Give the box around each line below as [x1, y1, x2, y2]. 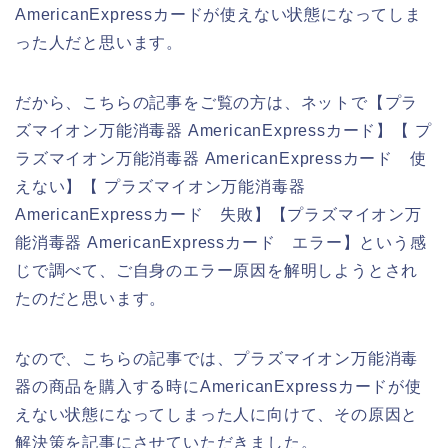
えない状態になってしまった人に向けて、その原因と [15, 405, 419, 423]
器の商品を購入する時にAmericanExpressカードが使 [15, 377, 422, 395]
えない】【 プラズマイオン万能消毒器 [15, 177, 306, 195]
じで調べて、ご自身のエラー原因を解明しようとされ [15, 261, 419, 279]
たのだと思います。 [15, 289, 167, 307]
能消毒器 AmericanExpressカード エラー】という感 [15, 233, 427, 251]
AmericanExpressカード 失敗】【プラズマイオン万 [15, 205, 422, 223]
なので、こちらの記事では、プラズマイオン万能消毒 [15, 349, 419, 367]
